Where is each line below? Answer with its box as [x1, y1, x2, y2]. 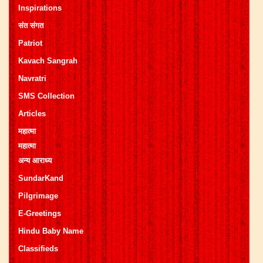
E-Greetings [18, 208, 61, 218]
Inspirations [18, 3, 62, 12]
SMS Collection [18, 91, 75, 100]
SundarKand [18, 173, 63, 183]
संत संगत [18, 21, 43, 30]
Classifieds [18, 244, 58, 253]
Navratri [18, 73, 46, 83]
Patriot [18, 38, 42, 48]
